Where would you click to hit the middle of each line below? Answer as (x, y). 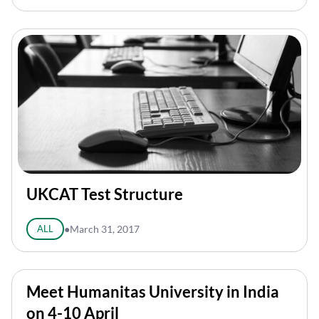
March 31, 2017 (104, 229)
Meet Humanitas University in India (153, 292)
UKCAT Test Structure (105, 194)
